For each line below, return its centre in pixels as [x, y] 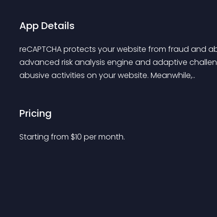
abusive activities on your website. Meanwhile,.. [107, 75]
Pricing [36, 113]
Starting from [45, 137]
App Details [47, 26]
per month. [104, 137]
